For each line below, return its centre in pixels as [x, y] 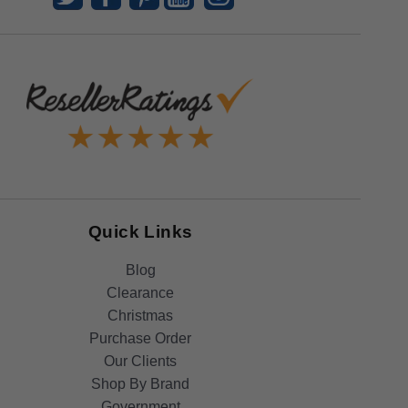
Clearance [141, 293]
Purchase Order [141, 339]
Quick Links [141, 232]
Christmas [141, 316]
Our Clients [141, 362]
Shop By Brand [141, 384]
